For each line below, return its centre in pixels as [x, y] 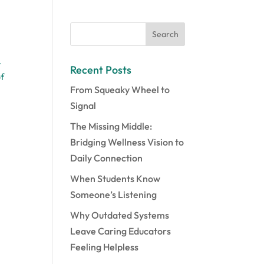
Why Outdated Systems [120, 215]
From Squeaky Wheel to [120, 90]
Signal [83, 105]
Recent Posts [101, 70]
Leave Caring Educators [121, 231]
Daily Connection [107, 158]
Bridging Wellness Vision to [127, 142]
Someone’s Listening [114, 194]
